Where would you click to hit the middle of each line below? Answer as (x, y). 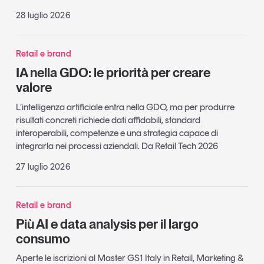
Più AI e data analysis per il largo (107, 224)
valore (34, 88)
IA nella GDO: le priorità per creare (113, 73)
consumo (43, 238)
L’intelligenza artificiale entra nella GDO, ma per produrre (125, 107)
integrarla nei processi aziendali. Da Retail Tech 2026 (117, 146)
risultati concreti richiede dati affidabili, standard (108, 120)
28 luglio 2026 (43, 16)
